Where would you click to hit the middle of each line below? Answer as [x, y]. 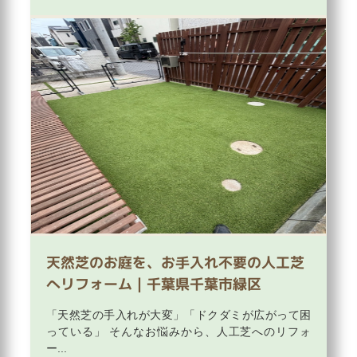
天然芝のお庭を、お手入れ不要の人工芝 [175, 263]
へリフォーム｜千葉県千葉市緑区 [154, 284]
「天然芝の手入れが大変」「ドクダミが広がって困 [178, 315]
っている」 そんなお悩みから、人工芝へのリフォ [178, 332]
